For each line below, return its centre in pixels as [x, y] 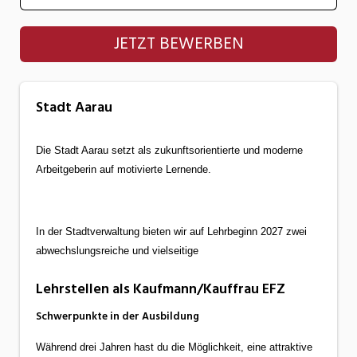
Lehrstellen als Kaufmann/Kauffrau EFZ [161, 288]
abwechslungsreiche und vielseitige [119, 250]
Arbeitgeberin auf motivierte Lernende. [124, 169]
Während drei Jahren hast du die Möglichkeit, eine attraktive [174, 347]
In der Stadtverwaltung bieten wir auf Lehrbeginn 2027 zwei [171, 231]
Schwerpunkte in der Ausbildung [118, 316]
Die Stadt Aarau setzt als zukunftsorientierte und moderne [169, 150]
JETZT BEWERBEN [178, 44]
